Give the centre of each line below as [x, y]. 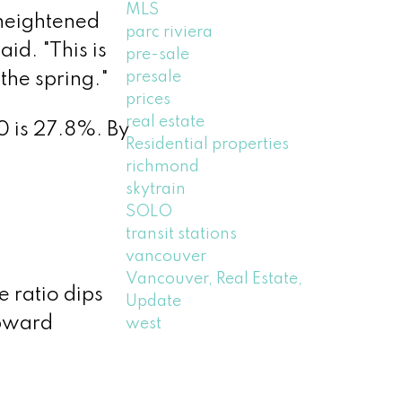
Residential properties [208, 144]
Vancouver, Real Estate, [214, 279]
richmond [163, 166]
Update [154, 301]
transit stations [182, 234]
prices [149, 99]
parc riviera [170, 32]
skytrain [156, 189]
